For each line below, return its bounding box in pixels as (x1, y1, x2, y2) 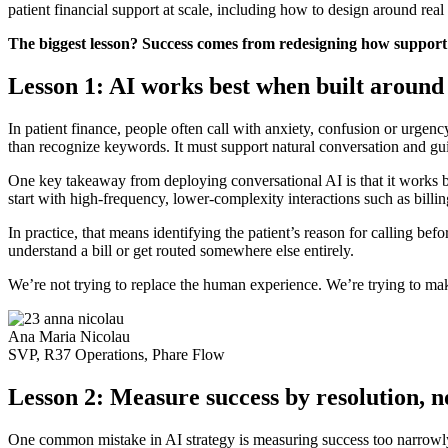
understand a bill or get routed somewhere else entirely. (8, 241, 354, 259)
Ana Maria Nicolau (8, 327, 130, 345)
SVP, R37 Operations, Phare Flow (8, 345, 225, 363)
